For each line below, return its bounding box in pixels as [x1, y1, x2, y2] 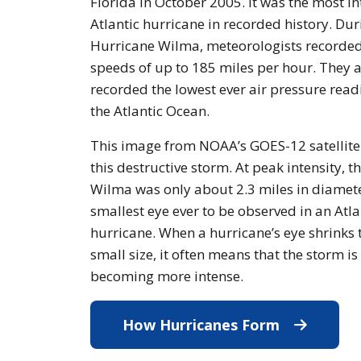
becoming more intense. [90, 267, 243, 286]
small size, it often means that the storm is [90, 245, 358, 264]
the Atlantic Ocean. [90, 102, 210, 121]
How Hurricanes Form [122, 315, 284, 335]
